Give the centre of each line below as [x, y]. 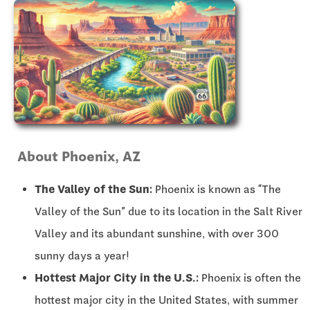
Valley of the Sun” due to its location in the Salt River [168, 211]
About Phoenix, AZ [79, 156]
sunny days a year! [82, 255]
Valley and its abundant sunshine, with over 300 [157, 233]
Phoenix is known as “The [217, 189]
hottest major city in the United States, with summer [166, 300]
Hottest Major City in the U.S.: [117, 277]
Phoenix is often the [250, 277]
